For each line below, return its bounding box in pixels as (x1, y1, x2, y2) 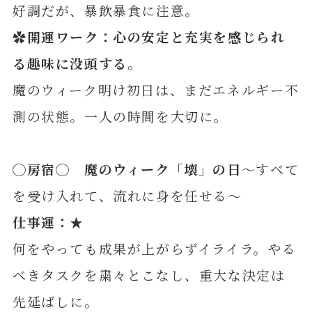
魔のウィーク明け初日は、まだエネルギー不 (12, 80, 299, 100)
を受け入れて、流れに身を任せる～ (12, 186, 242, 205)
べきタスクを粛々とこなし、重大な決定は (12, 265, 286, 285)
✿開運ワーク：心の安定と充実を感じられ (12, 27, 286, 47)
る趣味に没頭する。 (12, 54, 142, 73)
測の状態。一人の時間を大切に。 (12, 107, 228, 126)
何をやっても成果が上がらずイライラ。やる (12, 239, 297, 258)
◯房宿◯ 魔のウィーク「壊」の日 (12, 159, 242, 179)
